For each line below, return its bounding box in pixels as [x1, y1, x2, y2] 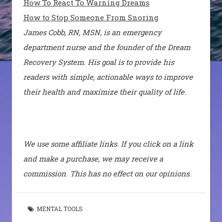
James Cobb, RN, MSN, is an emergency [23, 27, 162, 38]
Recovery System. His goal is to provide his [23, 57, 174, 67]
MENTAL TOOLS [36, 205, 83, 213]
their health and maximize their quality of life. [23, 87, 186, 97]
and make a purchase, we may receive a [23, 154, 163, 164]
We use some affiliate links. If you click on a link [23, 139, 193, 149]
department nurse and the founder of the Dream [23, 42, 190, 53]
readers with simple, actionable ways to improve [23, 72, 193, 82]
